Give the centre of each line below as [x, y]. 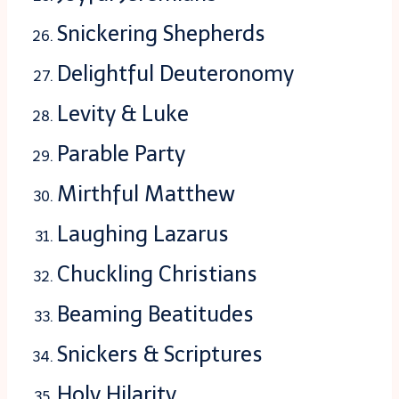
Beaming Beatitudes [155, 314]
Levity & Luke [123, 114]
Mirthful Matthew [146, 194]
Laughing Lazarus [143, 234]
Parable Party [121, 154]
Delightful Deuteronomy [175, 74]
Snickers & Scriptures [160, 354]
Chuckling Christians [157, 274]
